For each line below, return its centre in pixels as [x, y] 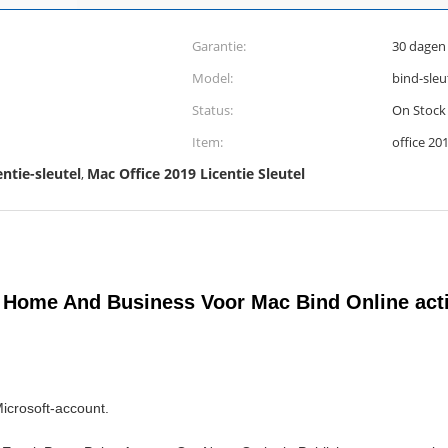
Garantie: [219, 46]
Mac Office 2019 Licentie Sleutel [196, 173]
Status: [212, 110]
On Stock [419, 110]
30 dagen [419, 46]
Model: [212, 78]
